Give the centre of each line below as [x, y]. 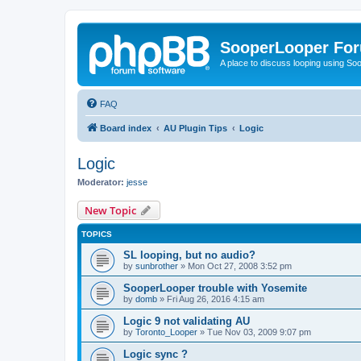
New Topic [110, 210]
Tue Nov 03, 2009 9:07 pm [259, 332]
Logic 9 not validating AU [187, 321]
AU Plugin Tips [195, 128]
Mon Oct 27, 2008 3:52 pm [240, 266]
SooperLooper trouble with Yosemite [215, 288]
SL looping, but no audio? [189, 255]
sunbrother [157, 266]
